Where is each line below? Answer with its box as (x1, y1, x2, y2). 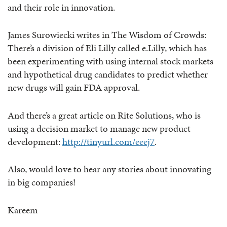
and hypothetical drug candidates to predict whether (8, 67, 208, 82)
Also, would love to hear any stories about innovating (8, 162, 211, 176)
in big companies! (8, 175, 75, 190)
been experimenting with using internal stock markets (8, 54, 213, 68)
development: (8, 134, 62, 148)
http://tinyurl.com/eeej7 (62, 134, 155, 148)
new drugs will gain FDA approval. (8, 81, 140, 95)
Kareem (8, 203, 38, 217)
